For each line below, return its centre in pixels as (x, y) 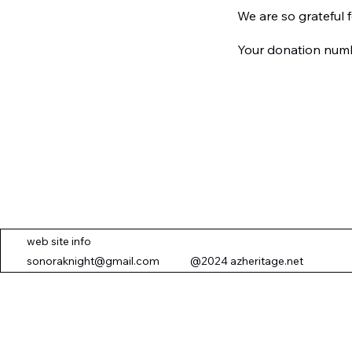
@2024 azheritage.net (231, 261)
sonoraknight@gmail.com (93, 261)
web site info (59, 241)
